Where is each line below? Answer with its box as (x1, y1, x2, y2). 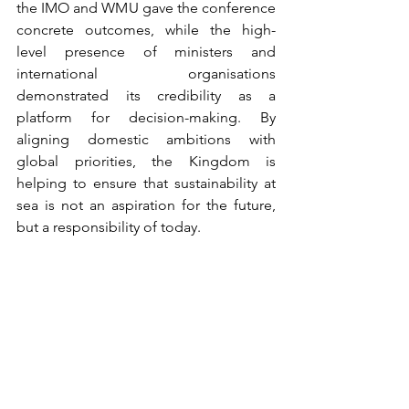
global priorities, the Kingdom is (16, 152, 276, 170)
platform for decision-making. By (16, 108, 276, 126)
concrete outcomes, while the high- (16, 20, 276, 38)
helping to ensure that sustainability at (16, 173, 276, 192)
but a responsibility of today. (16, 217, 201, 236)
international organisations (16, 64, 276, 82)
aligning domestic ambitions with (16, 130, 276, 148)
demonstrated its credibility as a (16, 86, 276, 104)
